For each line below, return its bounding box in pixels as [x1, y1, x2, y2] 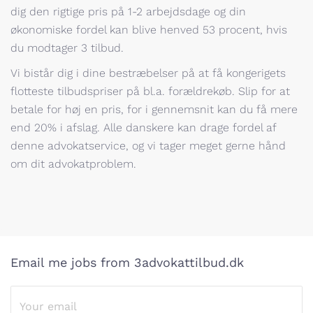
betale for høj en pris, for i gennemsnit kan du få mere [10, 103, 298, 116]
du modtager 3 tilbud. [10, 41, 127, 54]
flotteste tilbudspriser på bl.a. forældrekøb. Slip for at [10, 85, 290, 98]
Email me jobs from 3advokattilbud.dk [10, 255, 244, 270]
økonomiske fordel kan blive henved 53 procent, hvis [10, 23, 287, 36]
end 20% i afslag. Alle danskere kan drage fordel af [10, 121, 276, 134]
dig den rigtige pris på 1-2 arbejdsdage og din [10, 5, 246, 18]
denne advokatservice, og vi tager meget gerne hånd [10, 139, 286, 152]
